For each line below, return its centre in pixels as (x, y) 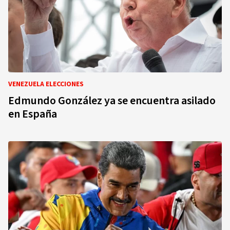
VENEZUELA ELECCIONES (46, 84)
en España (33, 114)
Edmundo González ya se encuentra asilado (112, 101)
